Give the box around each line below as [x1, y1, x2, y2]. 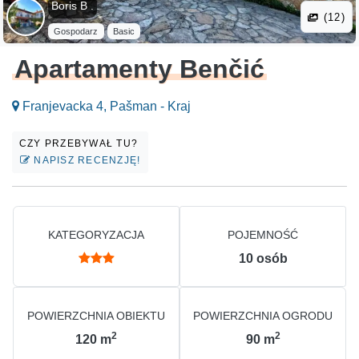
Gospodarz [54, 26, 99, 37]
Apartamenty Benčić [14, 54, 265, 84]
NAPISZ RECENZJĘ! [30, 155, 141, 167]
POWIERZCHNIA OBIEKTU [27, 309, 165, 323]
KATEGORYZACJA [48, 228, 144, 242]
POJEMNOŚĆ [228, 228, 298, 242]
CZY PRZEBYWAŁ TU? [19, 138, 142, 150]
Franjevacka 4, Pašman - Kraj [19, 99, 191, 114]
